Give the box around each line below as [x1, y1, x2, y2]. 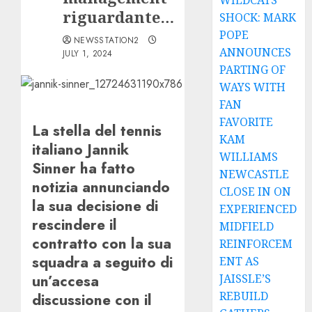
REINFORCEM [219, 236, 293, 251]
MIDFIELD [219, 219, 274, 234]
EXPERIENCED [219, 201, 297, 217]
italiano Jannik [32, 139, 129, 161]
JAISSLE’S [219, 271, 272, 286]
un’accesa [32, 270, 99, 292]
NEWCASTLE [219, 166, 290, 182]
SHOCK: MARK [219, 10, 297, 25]
